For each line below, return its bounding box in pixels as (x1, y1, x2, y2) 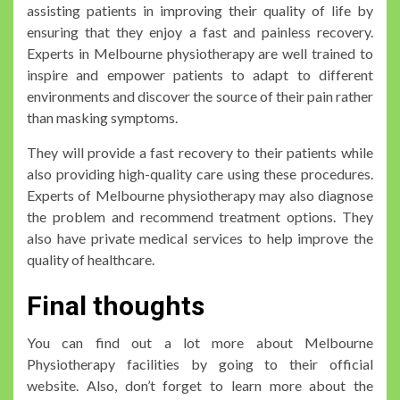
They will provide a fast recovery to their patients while (27, 143, 373, 161)
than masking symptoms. (27, 108, 178, 126)
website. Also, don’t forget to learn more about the (27, 376, 373, 394)
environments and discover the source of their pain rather (27, 87, 373, 104)
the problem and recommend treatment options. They (27, 207, 373, 225)
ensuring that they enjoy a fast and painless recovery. (27, 22, 373, 40)
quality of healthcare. (27, 250, 154, 268)
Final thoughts (27, 289, 204, 321)
